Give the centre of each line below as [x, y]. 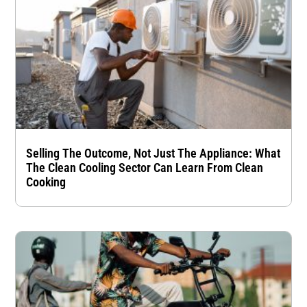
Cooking [46, 182]
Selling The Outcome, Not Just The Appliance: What [153, 153]
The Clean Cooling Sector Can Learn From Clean [145, 167]
